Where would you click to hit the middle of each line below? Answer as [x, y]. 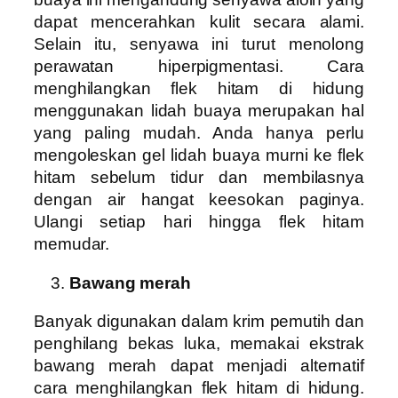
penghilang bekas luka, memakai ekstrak [199, 344]
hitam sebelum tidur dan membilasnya [199, 178]
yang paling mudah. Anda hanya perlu [199, 133]
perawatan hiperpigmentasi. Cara [199, 67]
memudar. [72, 244]
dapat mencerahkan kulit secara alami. [199, 22]
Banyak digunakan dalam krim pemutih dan [199, 322]
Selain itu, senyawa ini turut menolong [199, 44]
